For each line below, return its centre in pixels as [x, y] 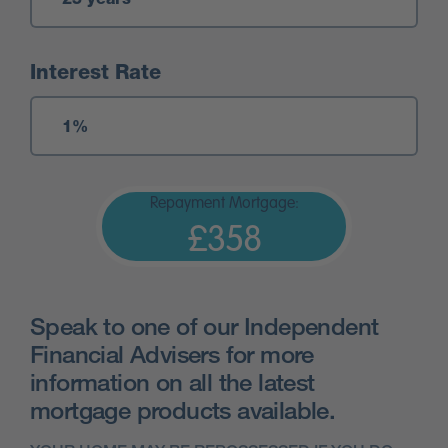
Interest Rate [98, 72]
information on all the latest [172, 382]
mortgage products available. [183, 410]
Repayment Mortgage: [224, 204]
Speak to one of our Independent [204, 326]
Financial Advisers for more [172, 354]
